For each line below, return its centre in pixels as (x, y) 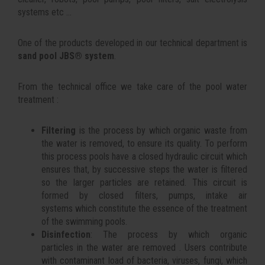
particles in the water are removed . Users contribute (144, 248)
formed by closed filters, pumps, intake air (144, 195)
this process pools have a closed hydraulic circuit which (144, 156)
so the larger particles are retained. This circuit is (144, 182)
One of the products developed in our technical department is (132, 43)
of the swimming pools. (84, 222)
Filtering (59, 130)
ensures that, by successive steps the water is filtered (144, 169)
